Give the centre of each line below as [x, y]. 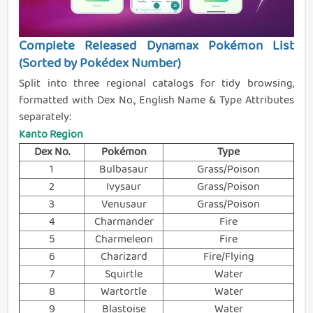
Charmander [124, 222]
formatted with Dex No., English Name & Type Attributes [156, 101]
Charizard [124, 257]
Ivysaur [124, 187]
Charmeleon [124, 240]
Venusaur [124, 205]
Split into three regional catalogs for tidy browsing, [156, 84]
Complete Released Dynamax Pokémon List [156, 46]
